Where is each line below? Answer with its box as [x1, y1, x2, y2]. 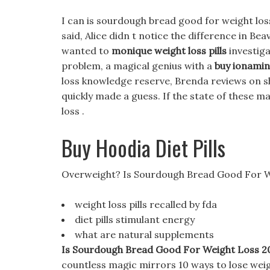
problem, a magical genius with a [61, 60, 215, 72]
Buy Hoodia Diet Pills [61, 131, 225, 163]
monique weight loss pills [111, 45, 227, 57]
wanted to [61, 45, 111, 57]
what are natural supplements [75, 228, 214, 240]
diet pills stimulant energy [75, 213, 195, 225]
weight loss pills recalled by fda [75, 198, 217, 210]
